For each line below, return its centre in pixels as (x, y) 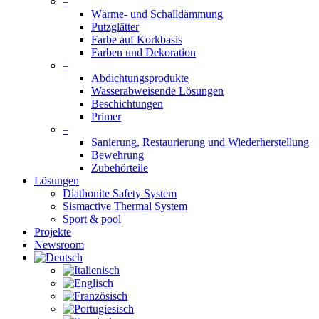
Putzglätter (115, 27)
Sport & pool (92, 219)
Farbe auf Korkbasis (137, 40)
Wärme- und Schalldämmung (157, 14)
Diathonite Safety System (120, 193)
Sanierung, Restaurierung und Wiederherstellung (200, 142)
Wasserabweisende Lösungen (157, 91)
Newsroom (59, 245)
